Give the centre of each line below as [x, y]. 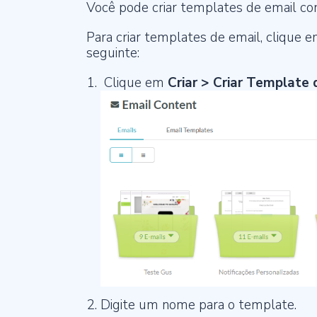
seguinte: [113, 53]
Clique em [134, 83]
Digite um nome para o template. [198, 305]
